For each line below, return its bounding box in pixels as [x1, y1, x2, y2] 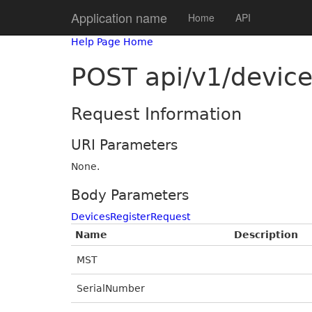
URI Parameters [71, 136, 178, 153]
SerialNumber [77, 283, 145, 294]
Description [234, 229, 298, 240]
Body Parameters [71, 187, 189, 203]
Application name [71, 8, 167, 26]
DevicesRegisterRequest [71, 211, 190, 222]
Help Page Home [71, 36, 153, 47]
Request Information [71, 104, 242, 124]
